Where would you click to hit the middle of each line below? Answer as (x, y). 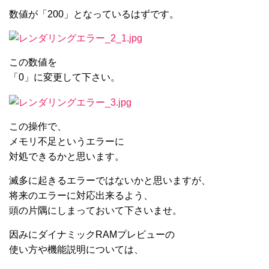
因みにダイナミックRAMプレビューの (92, 234)
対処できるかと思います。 (67, 156)
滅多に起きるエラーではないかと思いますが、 (110, 180)
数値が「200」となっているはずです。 (94, 14)
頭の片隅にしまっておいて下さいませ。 (95, 210)
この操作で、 (38, 126)
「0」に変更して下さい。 (65, 77)
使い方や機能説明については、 (76, 249)
